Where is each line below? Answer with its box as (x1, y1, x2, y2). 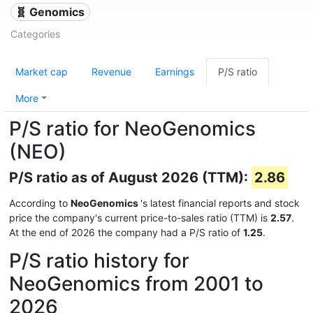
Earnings (155, 66, 194, 78)
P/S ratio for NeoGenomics (9, 117, 256, 140)
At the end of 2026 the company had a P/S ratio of (9, 226, 243, 238)
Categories (10, 28, 60, 40)
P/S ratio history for (9, 249, 189, 272)
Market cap (15, 66, 68, 78)
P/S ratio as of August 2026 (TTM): (9, 169, 252, 186)
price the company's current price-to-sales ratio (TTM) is (9, 212, 270, 224)
